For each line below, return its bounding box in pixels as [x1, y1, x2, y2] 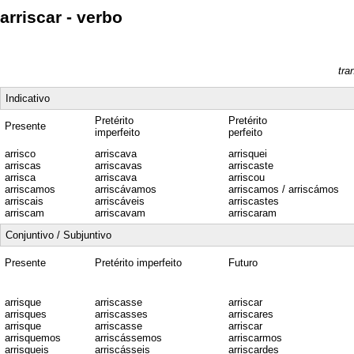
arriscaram [228, 206, 277, 219]
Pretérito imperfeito [95, 256, 182, 269]
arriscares [228, 307, 273, 320]
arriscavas [95, 159, 142, 171]
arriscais [5, 194, 43, 207]
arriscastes [228, 194, 279, 207]
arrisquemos [5, 331, 61, 344]
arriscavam [95, 206, 145, 219]
